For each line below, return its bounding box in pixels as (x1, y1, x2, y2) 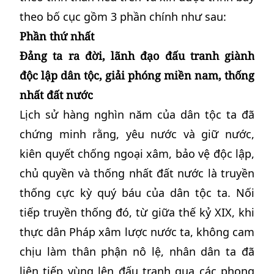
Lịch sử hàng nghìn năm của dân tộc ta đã (20, 107, 254, 122)
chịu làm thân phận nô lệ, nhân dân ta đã (20, 244, 254, 259)
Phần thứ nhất (20, 29, 94, 43)
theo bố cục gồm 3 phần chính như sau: (20, 9, 226, 24)
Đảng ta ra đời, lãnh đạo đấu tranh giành (20, 48, 254, 63)
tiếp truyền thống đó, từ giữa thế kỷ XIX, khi (20, 205, 254, 220)
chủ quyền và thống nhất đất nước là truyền (20, 166, 254, 180)
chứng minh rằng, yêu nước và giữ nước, (20, 127, 254, 141)
